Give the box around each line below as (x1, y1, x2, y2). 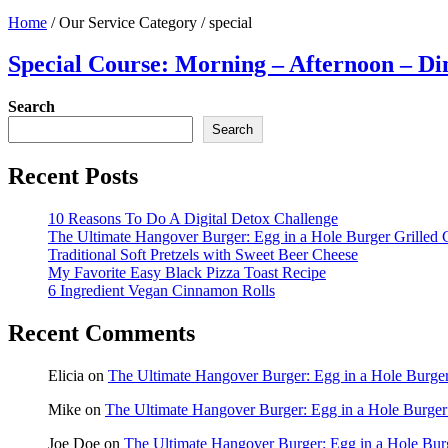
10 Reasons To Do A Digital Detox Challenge (48, 210, 338, 228)
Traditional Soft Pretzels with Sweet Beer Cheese (48, 246, 358, 264)
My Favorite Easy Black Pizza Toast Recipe (48, 264, 326, 282)
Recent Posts (8, 163, 138, 190)
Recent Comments (8, 320, 195, 347)
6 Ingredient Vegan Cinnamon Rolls (48, 282, 275, 300)
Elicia (48, 367, 84, 385)
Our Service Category (59, 13, 197, 31)
